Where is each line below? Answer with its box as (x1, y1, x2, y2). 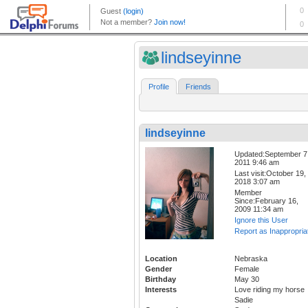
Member (234, 188, 262, 197)
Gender (145, 264, 172, 273)
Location (145, 254, 177, 263)
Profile (148, 82, 169, 91)
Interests (145, 285, 177, 294)
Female (234, 264, 259, 273)
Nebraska (234, 254, 267, 263)
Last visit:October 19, (234, 169, 306, 178)
